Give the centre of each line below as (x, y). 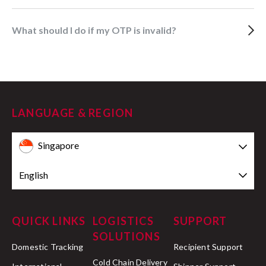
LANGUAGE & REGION (73, 113)
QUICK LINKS (49, 221)
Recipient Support (208, 247)
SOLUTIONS (126, 236)
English (34, 175)
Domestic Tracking (48, 247)
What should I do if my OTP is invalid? (99, 30)
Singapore (58, 145)
